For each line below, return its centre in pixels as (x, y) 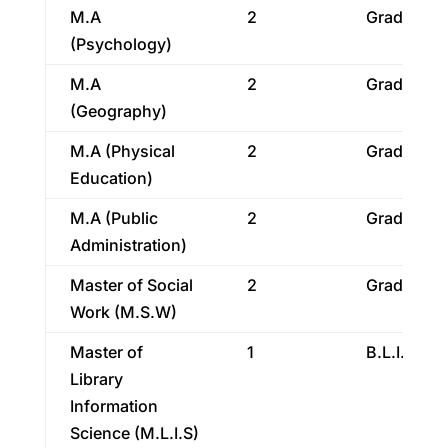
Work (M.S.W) (123, 312)
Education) (111, 178)
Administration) (128, 245)
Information (113, 406)
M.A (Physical (122, 151)
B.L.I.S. (392, 352)
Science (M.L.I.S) (134, 433)
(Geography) (118, 111)
